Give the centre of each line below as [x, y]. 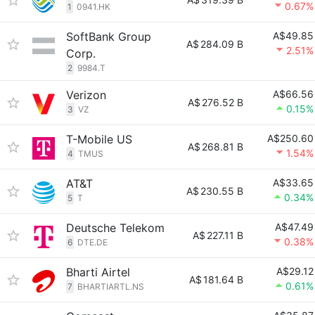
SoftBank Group [109, 37]
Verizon [86, 95]
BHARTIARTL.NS [111, 287]
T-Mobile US [99, 139]
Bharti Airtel [98, 272]
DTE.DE [92, 242]
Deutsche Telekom [115, 228]
